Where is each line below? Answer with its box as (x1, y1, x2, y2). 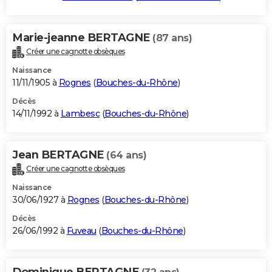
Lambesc (60, 107, 100, 119)
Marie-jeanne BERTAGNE (12, 30, 152, 44)
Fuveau (66, 225, 97, 236)
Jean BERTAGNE (12, 148, 106, 161)
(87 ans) (152, 32, 192, 44)
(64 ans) (106, 149, 146, 161)
